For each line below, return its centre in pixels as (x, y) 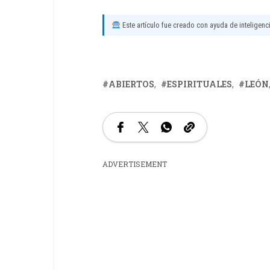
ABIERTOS (131, 84)
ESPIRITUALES (199, 84)
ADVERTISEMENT (135, 164)
